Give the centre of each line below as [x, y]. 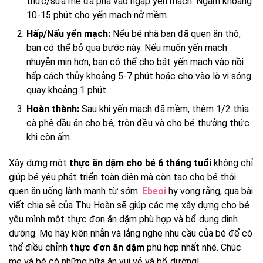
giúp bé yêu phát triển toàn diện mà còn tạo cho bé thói [122, 177]
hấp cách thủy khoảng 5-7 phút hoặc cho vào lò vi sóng [139, 76]
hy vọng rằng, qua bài [210, 191]
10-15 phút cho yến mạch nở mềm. [97, 15]
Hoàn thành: [53, 109]
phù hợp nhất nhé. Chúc [193, 247]
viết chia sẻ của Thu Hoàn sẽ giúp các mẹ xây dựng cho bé [129, 205]
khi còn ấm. [49, 137]
